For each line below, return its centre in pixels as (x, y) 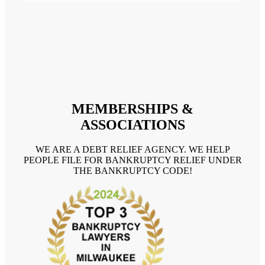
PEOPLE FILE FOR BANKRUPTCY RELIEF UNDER (132, 160)
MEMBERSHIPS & (132, 109)
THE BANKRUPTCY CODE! (132, 171)
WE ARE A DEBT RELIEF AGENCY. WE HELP (132, 150)
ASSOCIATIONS (132, 125)
